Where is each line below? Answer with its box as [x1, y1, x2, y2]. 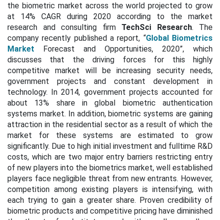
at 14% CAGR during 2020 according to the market [7, 12, 213, 21]
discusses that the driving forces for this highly [7, 55, 213, 64]
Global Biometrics [145, 33, 213, 43]
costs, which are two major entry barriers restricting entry [7, 152, 213, 162]
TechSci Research [121, 23, 192, 32]
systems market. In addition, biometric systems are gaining [7, 109, 213, 118]
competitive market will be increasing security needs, [7, 66, 213, 75]
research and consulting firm [7, 23, 121, 32]
